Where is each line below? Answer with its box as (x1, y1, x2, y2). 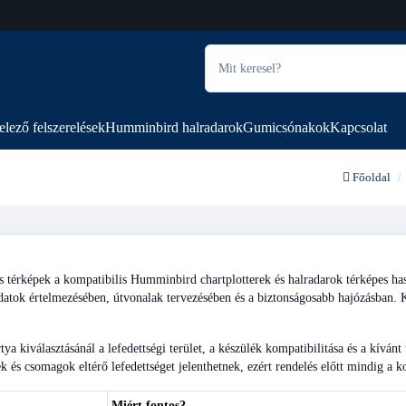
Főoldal (350, 169, 391, 184)
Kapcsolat (329, 120, 387, 135)
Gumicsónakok (242, 120, 330, 135)
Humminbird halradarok (104, 120, 243, 135)
